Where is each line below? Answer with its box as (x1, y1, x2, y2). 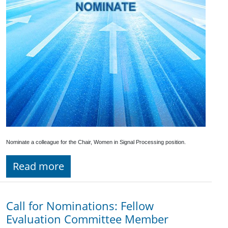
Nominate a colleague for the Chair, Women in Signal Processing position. (6, 139, 187, 146)
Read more (13, 159, 64, 174)
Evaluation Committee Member (6, 212, 168, 227)
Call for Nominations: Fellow (6, 198, 154, 214)
